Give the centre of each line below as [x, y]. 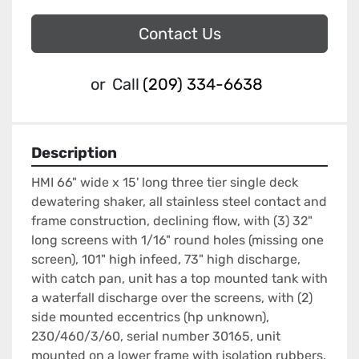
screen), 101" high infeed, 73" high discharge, [166, 260]
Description [74, 153]
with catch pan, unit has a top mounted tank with [179, 279]
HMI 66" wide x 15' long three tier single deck [165, 183]
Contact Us [179, 34]
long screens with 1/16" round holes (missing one [177, 240]
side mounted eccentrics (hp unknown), [150, 317]
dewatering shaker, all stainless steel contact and [179, 202]
